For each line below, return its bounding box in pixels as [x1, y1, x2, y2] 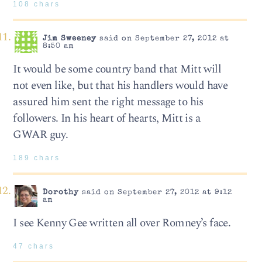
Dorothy [42, 188, 79, 196]
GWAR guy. [13, 126, 68, 143]
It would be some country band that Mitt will [13, 60, 222, 78]
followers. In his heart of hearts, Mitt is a [13, 109, 201, 127]
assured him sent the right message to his [13, 93, 204, 111]
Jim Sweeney [42, 35, 96, 43]
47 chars [13, 242, 55, 250]
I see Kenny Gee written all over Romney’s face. [13, 214, 231, 232]
